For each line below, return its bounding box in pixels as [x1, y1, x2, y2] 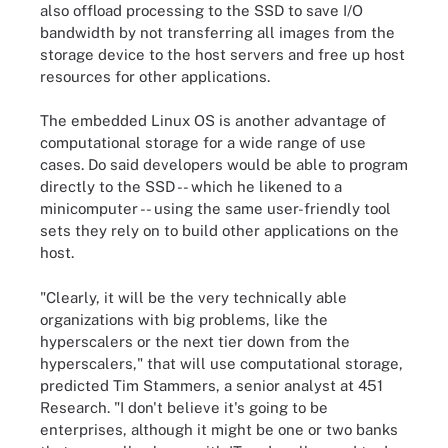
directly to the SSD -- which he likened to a [40, 178, 342, 195]
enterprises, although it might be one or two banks [40, 420, 398, 438]
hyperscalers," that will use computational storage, [40, 354, 403, 372]
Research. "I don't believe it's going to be [40, 398, 328, 416]
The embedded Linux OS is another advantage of [40, 112, 386, 129]
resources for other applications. [40, 67, 270, 85]
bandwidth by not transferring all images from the [40, 23, 395, 41]
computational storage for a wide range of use [40, 134, 366, 151]
